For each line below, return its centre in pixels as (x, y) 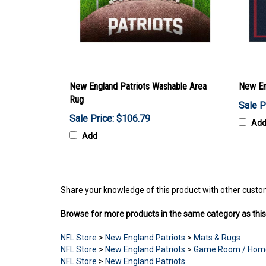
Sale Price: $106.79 (110, 118)
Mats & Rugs (217, 237)
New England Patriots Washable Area (138, 86)
